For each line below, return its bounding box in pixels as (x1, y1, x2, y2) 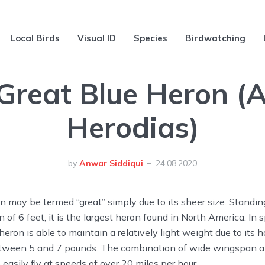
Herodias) (66, 109, 199, 145)
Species (134, 33, 167, 44)
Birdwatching (185, 33, 245, 44)
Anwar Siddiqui (79, 158, 143, 169)
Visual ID (77, 33, 116, 44)
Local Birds (10, 33, 60, 44)
